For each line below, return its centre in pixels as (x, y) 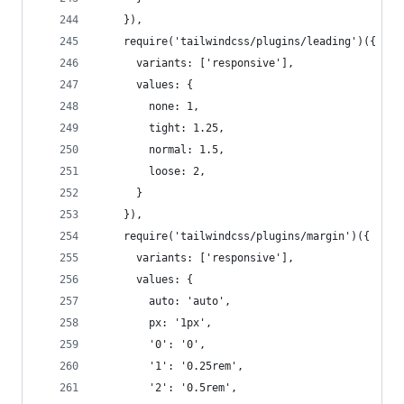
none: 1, (149, 106)
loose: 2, (152, 171)
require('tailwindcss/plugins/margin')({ (234, 236)
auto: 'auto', (165, 301)
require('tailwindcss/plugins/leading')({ (237, 41)
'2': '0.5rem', (168, 388)
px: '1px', (155, 323)
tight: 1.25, (161, 128)
